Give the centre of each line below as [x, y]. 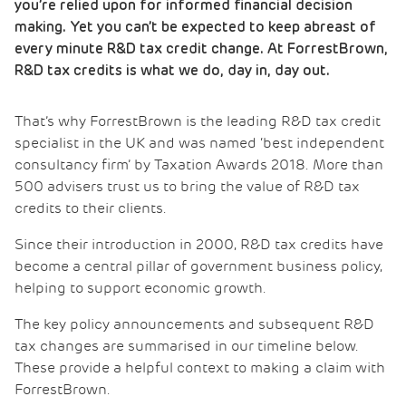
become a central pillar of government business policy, [198, 266]
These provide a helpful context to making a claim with [200, 368]
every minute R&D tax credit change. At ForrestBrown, [201, 49]
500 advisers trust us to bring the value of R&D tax [187, 187]
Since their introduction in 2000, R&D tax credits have [199, 245]
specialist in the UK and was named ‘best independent [199, 143]
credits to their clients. [91, 208]
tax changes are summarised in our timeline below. [187, 346]
